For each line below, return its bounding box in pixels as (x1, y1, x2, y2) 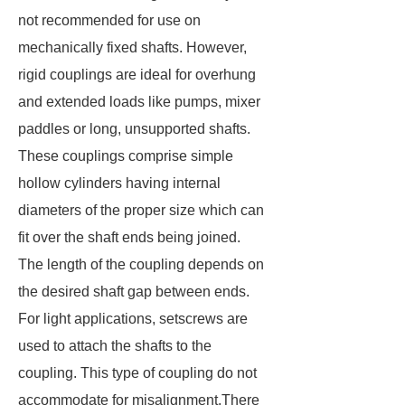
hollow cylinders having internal (18, 175, 221, 191)
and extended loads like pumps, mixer (18, 94, 260, 109)
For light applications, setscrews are (18, 311, 248, 326)
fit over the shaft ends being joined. (18, 230, 240, 245)
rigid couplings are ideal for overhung (18, 67, 256, 82)
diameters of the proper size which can (18, 202, 264, 218)
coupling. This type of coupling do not (18, 365, 257, 381)
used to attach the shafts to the (18, 338, 212, 353)
